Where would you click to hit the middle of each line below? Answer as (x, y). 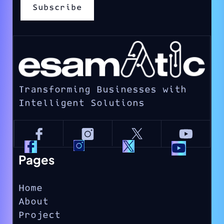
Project (39, 215)
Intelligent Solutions (81, 103)
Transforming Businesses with (102, 90)
